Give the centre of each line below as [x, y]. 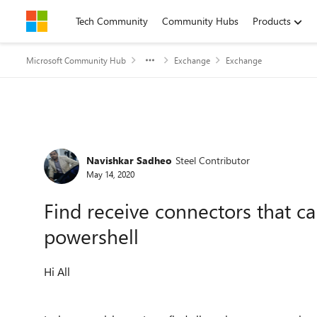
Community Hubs [200, 21]
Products [272, 21]
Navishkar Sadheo [129, 160]
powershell [91, 236]
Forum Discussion [114, 144]
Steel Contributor [213, 160]
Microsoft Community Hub [76, 60]
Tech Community [112, 21]
